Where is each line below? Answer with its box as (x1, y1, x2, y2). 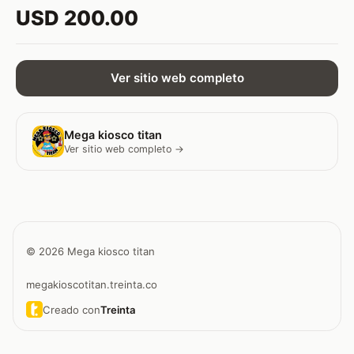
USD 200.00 (16, 5, 138, 30)
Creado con (42, 303, 100, 316)
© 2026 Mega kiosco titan (26, 244, 155, 258)
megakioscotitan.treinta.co (26, 278, 157, 292)
